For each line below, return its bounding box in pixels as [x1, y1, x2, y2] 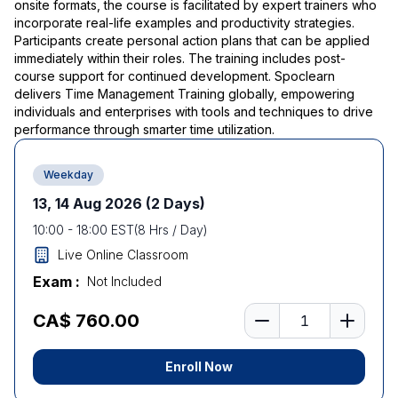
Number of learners [243, 303, 364, 318]
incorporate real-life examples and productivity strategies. [14, 15, 354, 30]
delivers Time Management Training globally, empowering [14, 86, 354, 101]
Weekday [44, 168, 93, 181]
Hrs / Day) [146, 222, 208, 237]
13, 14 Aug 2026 [33, 195, 142, 212]
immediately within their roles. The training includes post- [14, 51, 346, 66]
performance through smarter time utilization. [14, 122, 275, 137]
